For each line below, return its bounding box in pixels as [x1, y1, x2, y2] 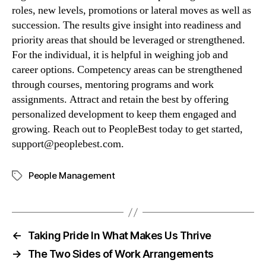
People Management [28, 170, 115, 182]
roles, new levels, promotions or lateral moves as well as [12, 4, 251, 18]
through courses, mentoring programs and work [12, 78, 214, 92]
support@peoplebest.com [12, 137, 121, 151]
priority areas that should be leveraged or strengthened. [12, 33, 248, 47]
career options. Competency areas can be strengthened [12, 63, 242, 77]
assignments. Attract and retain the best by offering [12, 93, 229, 107]
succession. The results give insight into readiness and [12, 18, 241, 33]
